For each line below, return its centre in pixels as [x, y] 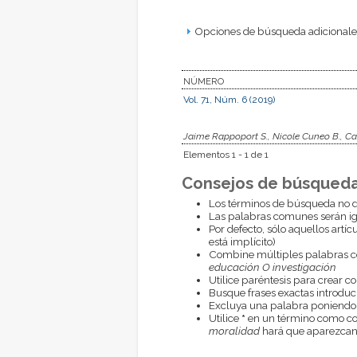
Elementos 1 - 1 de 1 [226, 154]
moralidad [234, 330]
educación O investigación [272, 267]
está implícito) [242, 241]
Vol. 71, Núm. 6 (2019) [229, 99]
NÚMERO [204, 81]
